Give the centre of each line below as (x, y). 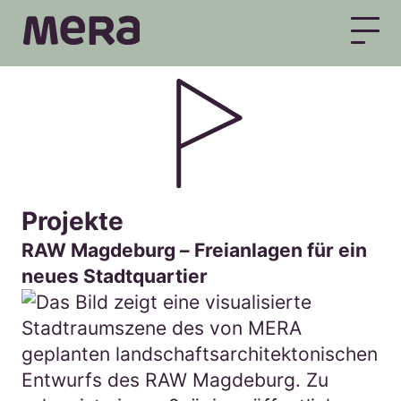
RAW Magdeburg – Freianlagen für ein (194, 250)
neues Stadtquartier (115, 276)
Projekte (73, 221)
